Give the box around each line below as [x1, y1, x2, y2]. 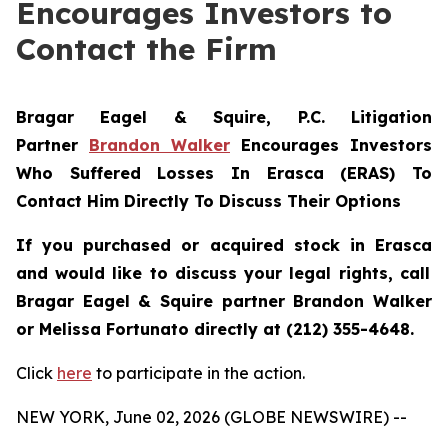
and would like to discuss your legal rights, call [16, 263, 430, 283]
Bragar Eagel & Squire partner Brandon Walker [16, 291, 432, 311]
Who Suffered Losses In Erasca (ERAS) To [16, 163, 432, 183]
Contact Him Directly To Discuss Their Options [16, 191, 401, 211]
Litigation [351, 107, 432, 127]
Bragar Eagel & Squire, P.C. [16, 107, 351, 127]
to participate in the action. [92, 363, 305, 383]
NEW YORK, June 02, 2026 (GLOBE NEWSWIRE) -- [16, 407, 407, 427]
